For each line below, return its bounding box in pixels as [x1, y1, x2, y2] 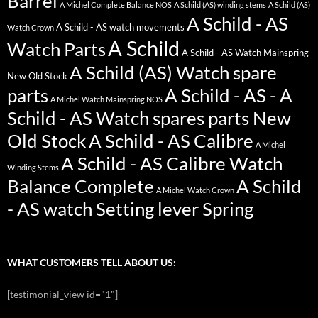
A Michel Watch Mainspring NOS [50, 94, 163, 104]
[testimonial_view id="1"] [7, 288, 118, 301]
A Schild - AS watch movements [56, 22, 185, 33]
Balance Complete [7, 175, 154, 197]
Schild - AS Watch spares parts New [7, 107, 291, 129]
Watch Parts [7, 38, 106, 60]
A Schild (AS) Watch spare [70, 62, 277, 84]
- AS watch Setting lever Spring [7, 198, 253, 220]
